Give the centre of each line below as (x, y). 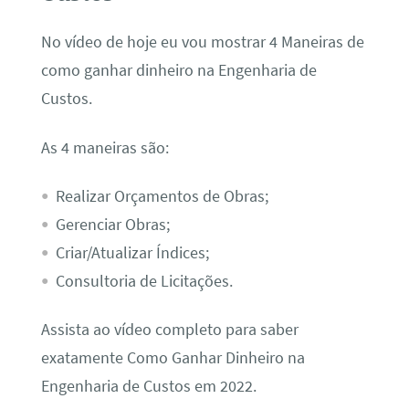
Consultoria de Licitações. (144, 281)
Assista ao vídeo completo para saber (169, 330)
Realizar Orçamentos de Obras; (162, 196)
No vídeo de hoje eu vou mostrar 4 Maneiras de (202, 42)
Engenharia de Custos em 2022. (148, 387)
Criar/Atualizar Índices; (132, 252)
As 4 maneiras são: (105, 147)
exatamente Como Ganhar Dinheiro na (173, 358)
